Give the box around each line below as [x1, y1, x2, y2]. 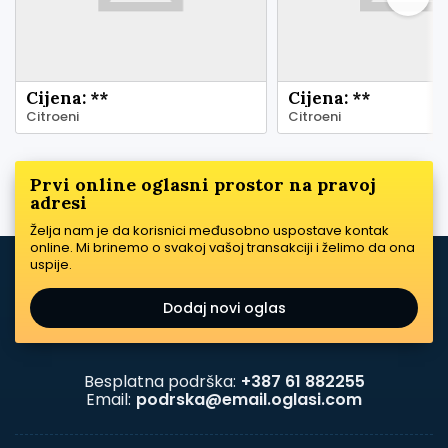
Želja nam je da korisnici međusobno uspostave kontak [30, 220, 389, 240]
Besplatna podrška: [83, 369, 236, 393]
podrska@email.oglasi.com [136, 387, 362, 411]
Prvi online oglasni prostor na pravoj [30, 172, 376, 196]
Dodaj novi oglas [162, 297, 286, 318]
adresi [30, 190, 87, 214]
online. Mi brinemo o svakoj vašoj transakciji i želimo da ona [30, 237, 415, 257]
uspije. [30, 254, 72, 274]
